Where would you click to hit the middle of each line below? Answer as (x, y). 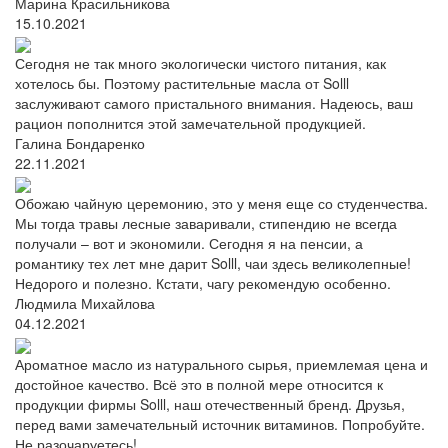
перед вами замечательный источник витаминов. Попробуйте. (220, 423)
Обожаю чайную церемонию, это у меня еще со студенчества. (221, 203)
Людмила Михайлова (85, 303)
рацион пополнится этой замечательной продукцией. (190, 122)
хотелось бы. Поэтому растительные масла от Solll (182, 82)
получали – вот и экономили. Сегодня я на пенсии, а (189, 243)
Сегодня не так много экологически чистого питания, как (200, 62)
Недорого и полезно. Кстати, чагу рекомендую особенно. (203, 283)
